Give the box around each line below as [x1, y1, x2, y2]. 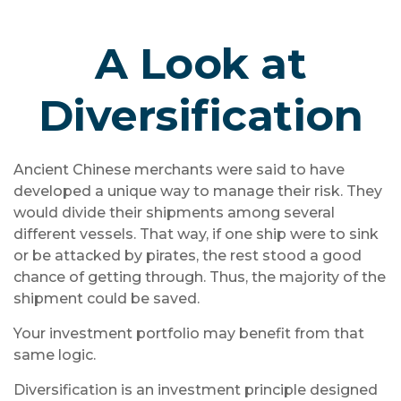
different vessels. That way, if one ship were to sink [13, 226, 379, 243]
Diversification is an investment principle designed [13, 381, 378, 398]
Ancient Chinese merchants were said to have [13, 161, 345, 178]
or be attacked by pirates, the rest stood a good [13, 247, 362, 264]
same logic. [13, 346, 96, 363]
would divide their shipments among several [13, 204, 335, 221]
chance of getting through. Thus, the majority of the [13, 269, 386, 286]
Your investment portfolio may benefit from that [13, 325, 364, 342]
